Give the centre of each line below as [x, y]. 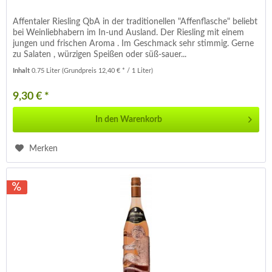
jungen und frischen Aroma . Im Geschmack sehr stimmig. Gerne [134, 43]
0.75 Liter [47, 70]
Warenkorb [141, 119]
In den [107, 119]
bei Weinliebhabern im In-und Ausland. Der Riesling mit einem [129, 32]
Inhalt [22, 70]
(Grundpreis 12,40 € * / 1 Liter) [108, 70]
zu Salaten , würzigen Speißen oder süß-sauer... [100, 54]
